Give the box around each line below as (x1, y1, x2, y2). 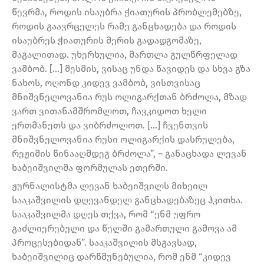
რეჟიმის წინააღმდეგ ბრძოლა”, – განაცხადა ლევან (12, 147, 247, 159)
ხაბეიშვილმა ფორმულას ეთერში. (12, 161, 168, 173)
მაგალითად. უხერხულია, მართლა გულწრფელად (12, 48, 237, 60)
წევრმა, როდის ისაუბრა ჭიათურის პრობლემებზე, (12, 6, 242, 18)
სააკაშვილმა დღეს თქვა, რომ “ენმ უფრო (12, 209, 200, 220)
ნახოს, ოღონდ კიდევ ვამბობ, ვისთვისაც (12, 77, 200, 88)
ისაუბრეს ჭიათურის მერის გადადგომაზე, (12, 34, 202, 46)
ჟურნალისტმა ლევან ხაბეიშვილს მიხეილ (12, 180, 207, 192)
